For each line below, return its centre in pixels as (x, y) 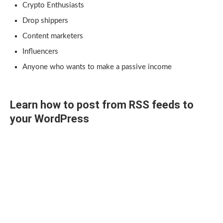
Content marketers (53, 36)
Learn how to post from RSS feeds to (102, 105)
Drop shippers (45, 21)
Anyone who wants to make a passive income (97, 67)
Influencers (40, 52)
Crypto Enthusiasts (53, 5)
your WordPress (50, 119)
